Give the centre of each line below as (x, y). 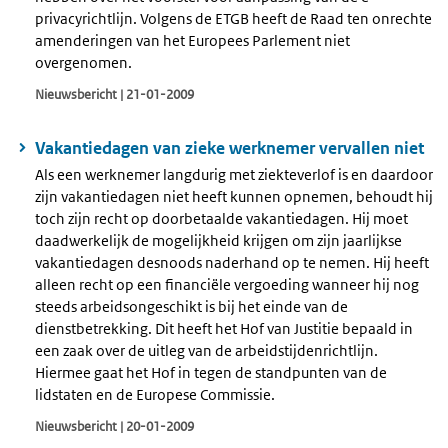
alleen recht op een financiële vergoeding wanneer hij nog (227, 285)
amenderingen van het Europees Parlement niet (192, 40)
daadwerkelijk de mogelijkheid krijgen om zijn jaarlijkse (218, 241)
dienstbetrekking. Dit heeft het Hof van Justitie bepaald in (224, 329)
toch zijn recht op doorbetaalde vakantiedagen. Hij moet (221, 219)
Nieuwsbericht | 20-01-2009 (114, 427)
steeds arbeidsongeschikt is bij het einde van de (191, 307)
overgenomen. (83, 62)
